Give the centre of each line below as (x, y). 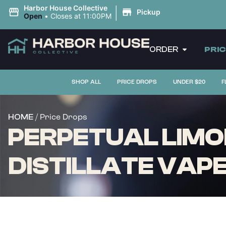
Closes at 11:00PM (81, 16)
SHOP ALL (86, 82)
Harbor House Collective (65, 8)
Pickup (148, 12)
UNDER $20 (189, 82)
